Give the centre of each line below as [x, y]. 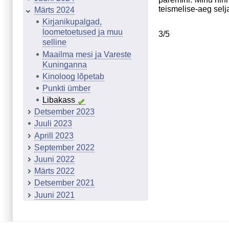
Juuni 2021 [54, 195]
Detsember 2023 [64, 112]
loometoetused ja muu [83, 32]
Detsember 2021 [64, 183]
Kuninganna [65, 64]
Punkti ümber [66, 88]
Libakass [59, 100]
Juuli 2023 [53, 124]
